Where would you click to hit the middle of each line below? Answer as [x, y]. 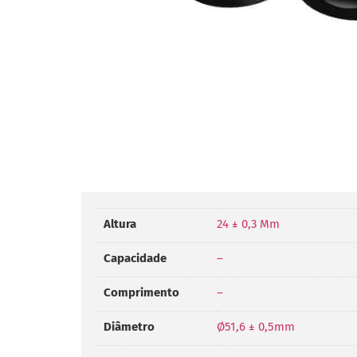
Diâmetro [129, 327]
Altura [120, 224]
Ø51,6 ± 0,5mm [256, 327]
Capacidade [135, 259]
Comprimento [141, 293]
